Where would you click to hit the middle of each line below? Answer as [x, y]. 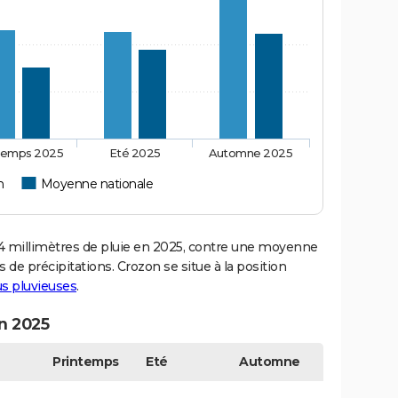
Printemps [86, 361]
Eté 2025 [135, 152]
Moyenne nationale [97, 183]
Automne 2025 [251, 152]
